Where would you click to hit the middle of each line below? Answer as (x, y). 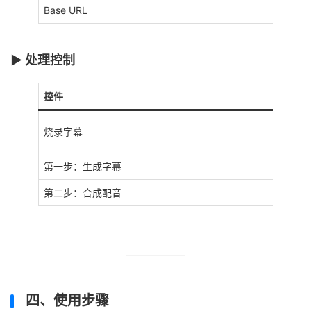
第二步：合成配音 (83, 193)
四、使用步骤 (67, 301)
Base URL (66, 10)
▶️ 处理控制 (43, 60)
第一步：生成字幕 (83, 167)
